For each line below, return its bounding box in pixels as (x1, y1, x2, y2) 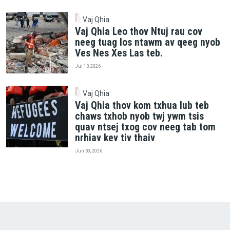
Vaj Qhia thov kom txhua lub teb (74, 100, 209, 112)
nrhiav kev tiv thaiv (74, 132, 155, 144)
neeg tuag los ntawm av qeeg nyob (74, 36, 220, 49)
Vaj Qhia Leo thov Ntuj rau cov (74, 26, 202, 38)
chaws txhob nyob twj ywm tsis (74, 110, 204, 123)
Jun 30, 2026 (74, 147, 102, 154)
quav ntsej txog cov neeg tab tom (74, 121, 216, 133)
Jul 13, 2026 (74, 63, 101, 69)
